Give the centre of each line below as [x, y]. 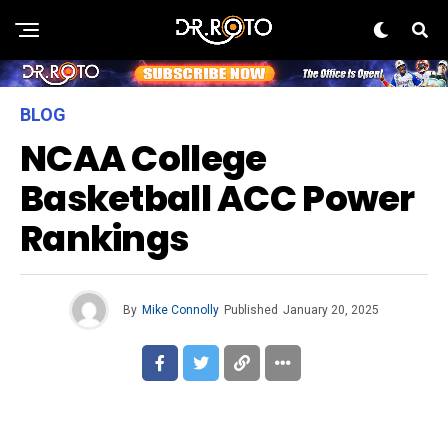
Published [251, 310]
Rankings [107, 239]
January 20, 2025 [331, 310]
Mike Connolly [180, 310]
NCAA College [143, 159]
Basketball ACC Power [217, 199]
